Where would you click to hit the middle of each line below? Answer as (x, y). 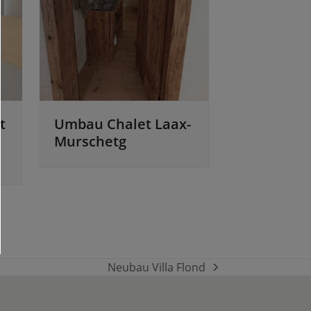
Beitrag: (127, 291)
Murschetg (91, 142)
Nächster (131, 275)
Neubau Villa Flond (157, 268)
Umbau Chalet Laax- (123, 124)
